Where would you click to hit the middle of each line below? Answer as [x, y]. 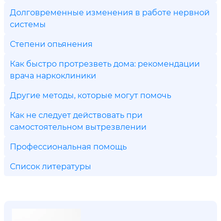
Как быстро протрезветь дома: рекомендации [105, 63]
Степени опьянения [51, 44]
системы [28, 24]
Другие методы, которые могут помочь [91, 95]
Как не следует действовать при [76, 115]
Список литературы [51, 166]
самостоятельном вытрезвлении [78, 127]
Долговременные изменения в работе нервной [110, 12]
